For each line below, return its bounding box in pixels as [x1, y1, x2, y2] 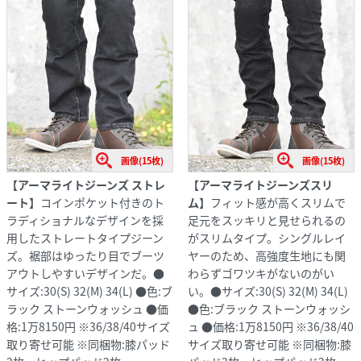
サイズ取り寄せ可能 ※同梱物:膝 [187, 335, 351, 352]
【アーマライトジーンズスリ [187, 176, 333, 193]
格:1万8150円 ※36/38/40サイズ [6, 317, 170, 334]
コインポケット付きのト [40, 193, 164, 210]
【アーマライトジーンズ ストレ [6, 176, 165, 193]
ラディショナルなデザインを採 [6, 211, 164, 228]
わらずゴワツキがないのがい [187, 264, 334, 281]
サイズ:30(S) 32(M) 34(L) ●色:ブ [6, 282, 172, 299]
